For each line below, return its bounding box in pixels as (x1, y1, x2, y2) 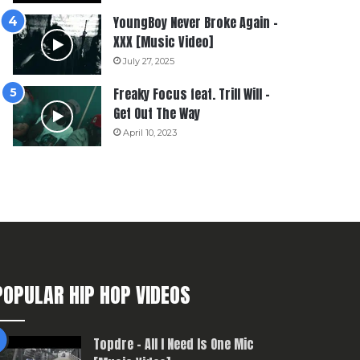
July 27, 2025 (123, 55, 175, 67)
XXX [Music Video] (113, 32, 214, 51)
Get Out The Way (113, 104, 201, 123)
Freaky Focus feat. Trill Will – (113, 84, 271, 104)
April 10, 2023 (123, 127, 178, 138)
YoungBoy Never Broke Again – (113, 13, 279, 32)
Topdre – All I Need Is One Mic (92, 334, 254, 354)
